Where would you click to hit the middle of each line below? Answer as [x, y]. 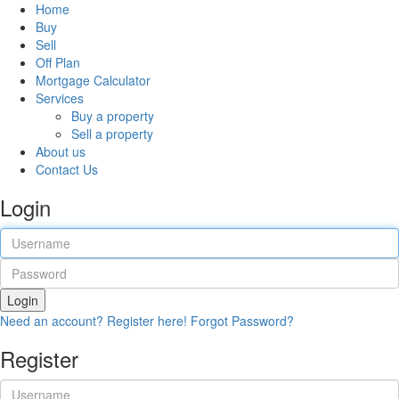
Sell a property [112, 134]
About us [61, 151]
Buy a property [113, 116]
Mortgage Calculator [93, 80]
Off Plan [58, 62]
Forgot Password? [242, 321]
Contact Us [67, 169]
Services [60, 98]
